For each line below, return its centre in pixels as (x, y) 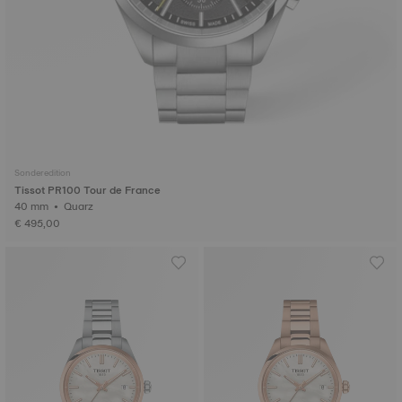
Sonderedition (43, 173)
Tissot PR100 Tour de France (87, 190)
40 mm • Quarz (80, 206)
